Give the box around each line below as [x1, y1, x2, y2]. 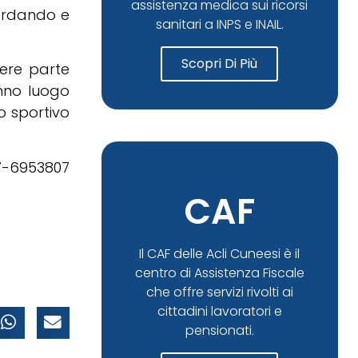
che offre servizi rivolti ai [145, 283, 293, 301]
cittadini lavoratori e [157, 302, 282, 320]
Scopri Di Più [181, 54, 258, 73]
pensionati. [185, 321, 254, 340]
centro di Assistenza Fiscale [134, 264, 304, 282]
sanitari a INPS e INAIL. [155, 15, 284, 34]
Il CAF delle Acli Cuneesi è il [139, 245, 300, 263]
